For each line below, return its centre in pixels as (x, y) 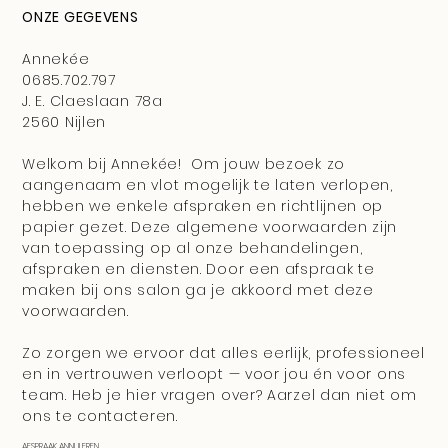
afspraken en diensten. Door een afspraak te (198, 269)
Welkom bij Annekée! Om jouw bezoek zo (183, 164)
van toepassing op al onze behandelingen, (192, 248)
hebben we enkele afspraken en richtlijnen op (203, 206)
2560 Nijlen (64, 122)
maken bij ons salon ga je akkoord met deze (198, 290)
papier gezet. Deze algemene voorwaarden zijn (210, 227)
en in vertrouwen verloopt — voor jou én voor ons (214, 374)
